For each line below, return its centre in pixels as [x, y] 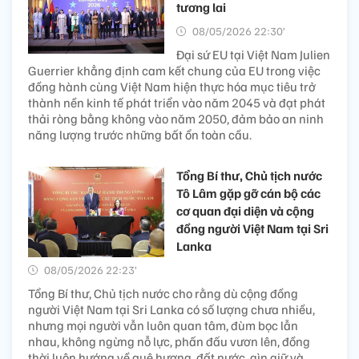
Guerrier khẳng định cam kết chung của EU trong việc [174, 70]
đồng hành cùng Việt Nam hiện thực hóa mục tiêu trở [172, 86]
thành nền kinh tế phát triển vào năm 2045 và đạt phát [177, 102]
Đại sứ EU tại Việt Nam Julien [253, 54]
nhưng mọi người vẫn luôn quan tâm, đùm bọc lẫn [163, 325]
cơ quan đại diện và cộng [245, 210]
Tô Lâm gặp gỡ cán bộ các [248, 193]
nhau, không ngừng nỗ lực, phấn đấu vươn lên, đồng [169, 341]
